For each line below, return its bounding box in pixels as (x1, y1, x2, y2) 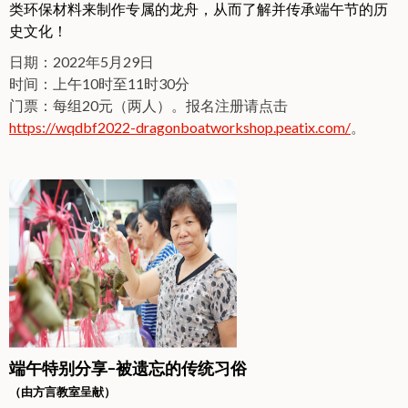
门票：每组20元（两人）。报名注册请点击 (9, 96, 288, 114)
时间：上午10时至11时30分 (9, 74, 189, 92)
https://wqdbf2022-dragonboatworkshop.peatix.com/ (9, 117, 351, 136)
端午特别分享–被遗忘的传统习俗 (9, 357, 247, 378)
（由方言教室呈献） (9, 383, 116, 399)
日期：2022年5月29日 (9, 52, 154, 70)
